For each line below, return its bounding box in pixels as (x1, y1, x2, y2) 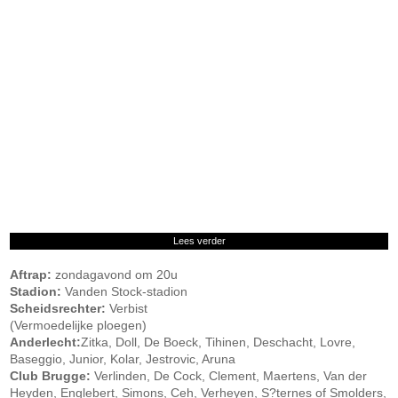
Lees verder (172, 235, 226, 246)
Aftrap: (10, 267, 52, 282)
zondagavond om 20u (52, 267, 179, 282)
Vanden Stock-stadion (61, 284, 188, 298)
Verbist (106, 301, 148, 315)
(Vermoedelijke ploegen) (10, 318, 147, 332)
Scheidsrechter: (10, 301, 107, 315)
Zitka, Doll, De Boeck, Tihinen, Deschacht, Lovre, (81, 335, 356, 349)
